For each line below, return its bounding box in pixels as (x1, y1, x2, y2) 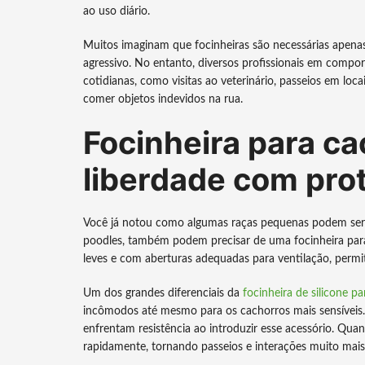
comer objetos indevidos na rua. (83, 94, 243, 105)
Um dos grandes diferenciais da (83, 288, 243, 299)
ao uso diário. (83, 6, 150, 17)
